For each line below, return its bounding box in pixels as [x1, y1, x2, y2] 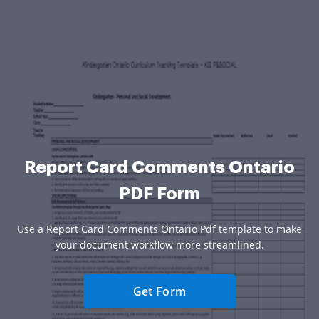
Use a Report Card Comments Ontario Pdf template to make [17, 222, 302, 236]
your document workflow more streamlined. [55, 238, 264, 252]
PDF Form [119, 185, 200, 203]
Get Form [132, 283, 187, 300]
